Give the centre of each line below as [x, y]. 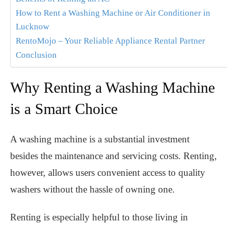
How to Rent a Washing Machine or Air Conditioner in [113, 13]
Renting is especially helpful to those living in [99, 217]
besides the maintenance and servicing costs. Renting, [113, 156]
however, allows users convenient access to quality [108, 173]
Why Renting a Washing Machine [112, 88]
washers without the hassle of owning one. [92, 190]
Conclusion [36, 55]
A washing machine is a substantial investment [100, 139]
